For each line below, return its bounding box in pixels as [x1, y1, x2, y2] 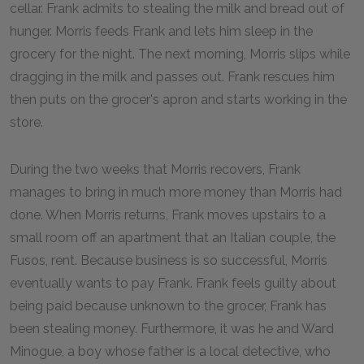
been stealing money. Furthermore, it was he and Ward [10, 321, 334, 336]
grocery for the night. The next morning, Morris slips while [10, 46, 350, 62]
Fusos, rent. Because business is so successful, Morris [10, 253, 327, 268]
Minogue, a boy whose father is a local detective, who [10, 344, 331, 359]
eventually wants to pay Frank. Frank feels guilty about [10, 275, 336, 291]
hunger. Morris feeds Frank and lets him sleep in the [10, 24, 313, 39]
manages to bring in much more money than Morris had [10, 184, 342, 200]
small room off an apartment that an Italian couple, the [10, 230, 336, 245]
